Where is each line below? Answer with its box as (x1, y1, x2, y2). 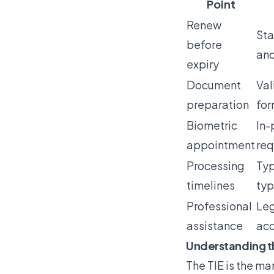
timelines (187, 177, 235, 192)
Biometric (187, 117, 237, 132)
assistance (187, 218, 243, 232)
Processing (187, 158, 245, 172)
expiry (187, 56, 219, 71)
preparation (187, 97, 249, 111)
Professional (187, 198, 252, 213)
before (187, 37, 222, 51)
